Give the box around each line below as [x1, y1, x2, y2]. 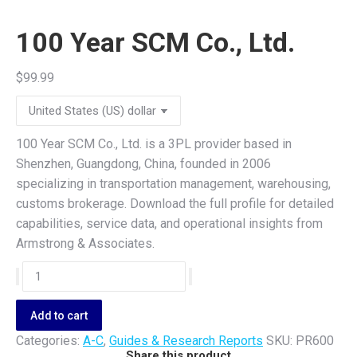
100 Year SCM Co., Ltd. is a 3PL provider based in [16, 136, 292, 151]
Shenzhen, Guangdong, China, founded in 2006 [16, 156, 271, 171]
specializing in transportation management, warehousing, [16, 176, 331, 191]
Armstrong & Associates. [16, 236, 155, 251]
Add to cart [30, 309, 88, 322]
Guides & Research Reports [109, 333, 263, 348]
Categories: [16, 333, 83, 348]
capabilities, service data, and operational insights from [16, 216, 323, 231]
